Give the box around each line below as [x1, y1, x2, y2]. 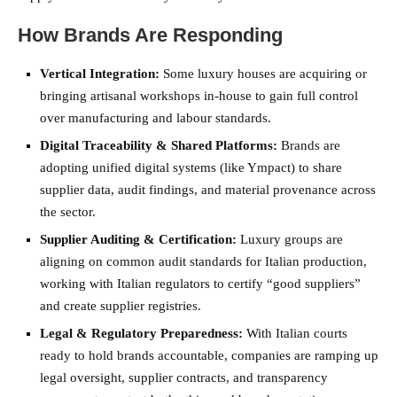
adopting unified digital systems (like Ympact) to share [40, 160, 342, 175]
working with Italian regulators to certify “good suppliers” [40, 276, 361, 292]
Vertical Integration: [40, 66, 160, 82]
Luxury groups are [237, 232, 343, 247]
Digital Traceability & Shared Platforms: [40, 138, 277, 153]
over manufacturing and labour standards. [40, 111, 271, 126]
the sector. [40, 205, 96, 220]
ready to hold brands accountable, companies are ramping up [40, 348, 378, 363]
